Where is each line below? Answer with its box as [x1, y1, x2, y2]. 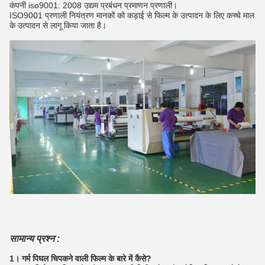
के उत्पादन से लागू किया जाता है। [9, 20, 106, 30]
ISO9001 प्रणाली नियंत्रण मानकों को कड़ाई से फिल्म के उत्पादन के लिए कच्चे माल [9, 10, 254, 20]
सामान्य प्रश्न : [9, 233, 60, 244]
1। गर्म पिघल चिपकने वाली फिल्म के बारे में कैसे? [9, 253, 151, 263]
